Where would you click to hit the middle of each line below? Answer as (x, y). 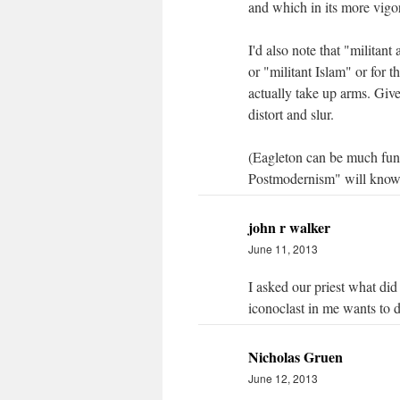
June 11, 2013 (283, 249)
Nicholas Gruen (296, 357)
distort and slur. (291, 114)
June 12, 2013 (283, 378)
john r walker (289, 227)
